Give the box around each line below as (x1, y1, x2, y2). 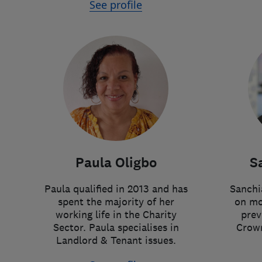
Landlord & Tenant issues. (56, 234, 176, 247)
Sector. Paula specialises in (53, 221, 179, 234)
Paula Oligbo (75, 154, 157, 172)
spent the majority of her (57, 195, 174, 208)
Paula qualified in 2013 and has (44, 182, 188, 195)
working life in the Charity (55, 208, 177, 221)
